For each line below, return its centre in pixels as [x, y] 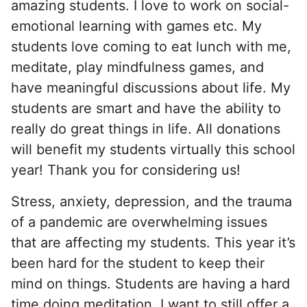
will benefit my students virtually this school [153, 149]
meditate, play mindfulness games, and [137, 67]
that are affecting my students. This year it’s [153, 242]
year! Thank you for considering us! [126, 170]
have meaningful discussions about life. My [151, 87]
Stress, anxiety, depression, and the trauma [151, 201]
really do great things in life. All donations [146, 128]
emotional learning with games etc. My [136, 26]
